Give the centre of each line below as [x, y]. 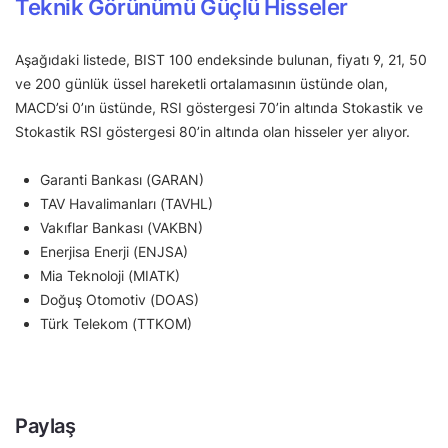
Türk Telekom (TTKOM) [116, 324]
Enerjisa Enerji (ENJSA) [114, 252]
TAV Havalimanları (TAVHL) [126, 204]
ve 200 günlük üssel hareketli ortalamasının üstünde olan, [201, 84]
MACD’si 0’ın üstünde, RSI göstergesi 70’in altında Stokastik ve [219, 108]
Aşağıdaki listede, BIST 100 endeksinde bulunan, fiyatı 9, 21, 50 [221, 60]
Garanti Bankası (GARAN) [122, 180]
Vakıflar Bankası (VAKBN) [121, 228]
